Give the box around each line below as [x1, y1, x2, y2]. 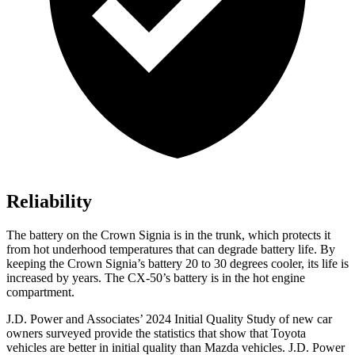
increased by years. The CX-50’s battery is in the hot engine [6, 271, 305, 285]
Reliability [6, 191, 92, 212]
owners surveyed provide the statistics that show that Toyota [6, 326, 306, 341]
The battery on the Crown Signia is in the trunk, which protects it [6, 228, 330, 242]
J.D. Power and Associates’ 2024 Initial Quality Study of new [6, 312, 314, 326]
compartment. [6, 285, 74, 300]
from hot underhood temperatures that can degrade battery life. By [6, 242, 335, 257]
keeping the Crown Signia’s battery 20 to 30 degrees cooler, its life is [6, 257, 349, 271]
